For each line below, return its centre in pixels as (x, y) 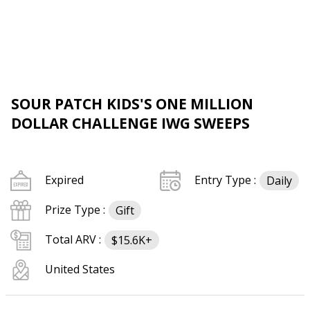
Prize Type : (75, 210)
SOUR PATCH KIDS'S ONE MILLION (133, 104)
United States (80, 269)
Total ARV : (73, 239)
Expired (64, 180)
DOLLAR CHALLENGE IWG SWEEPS (131, 123)
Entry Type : (225, 180)
